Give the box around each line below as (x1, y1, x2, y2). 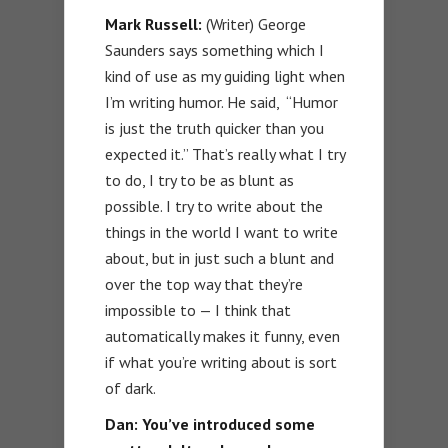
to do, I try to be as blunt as (105, 170, 294, 191)
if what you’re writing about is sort (105, 352, 337, 373)
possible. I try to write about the (105, 196, 323, 217)
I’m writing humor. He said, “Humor (105, 92, 338, 113)
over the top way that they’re (105, 274, 303, 295)
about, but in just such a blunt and (105, 248, 334, 269)
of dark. (105, 378, 156, 399)
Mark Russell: (105, 14, 202, 35)
